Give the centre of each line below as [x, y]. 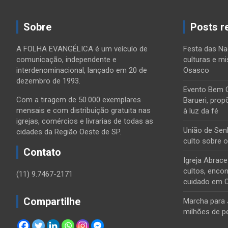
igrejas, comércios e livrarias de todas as [85, 121]
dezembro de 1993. [48, 81]
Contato [42, 152]
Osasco [196, 70]
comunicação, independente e [66, 60]
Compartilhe [52, 202]
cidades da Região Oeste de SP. [69, 132]
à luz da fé [201, 111]
